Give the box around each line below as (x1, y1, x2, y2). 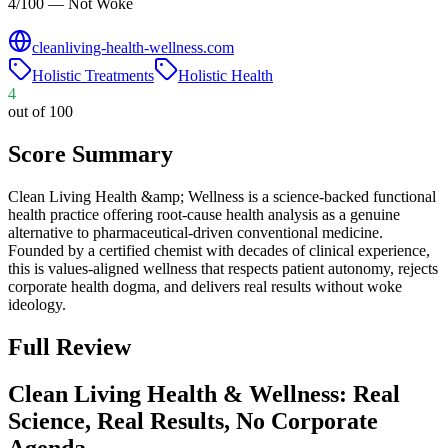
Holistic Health (178, 66, 273, 84)
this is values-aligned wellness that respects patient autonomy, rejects (8, 259, 438, 277)
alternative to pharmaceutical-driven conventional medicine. (8, 223, 383, 241)
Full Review (8, 333, 131, 360)
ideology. (8, 295, 66, 313)
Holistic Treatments (32, 66, 154, 84)
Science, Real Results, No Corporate (8, 407, 378, 434)
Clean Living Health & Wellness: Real (8, 380, 400, 407)
